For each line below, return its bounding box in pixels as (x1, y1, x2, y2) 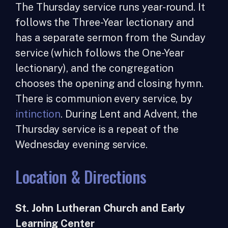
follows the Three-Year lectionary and (15, 16, 194, 28)
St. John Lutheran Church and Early (15, 202, 185, 214)
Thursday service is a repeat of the (15, 123, 179, 135)
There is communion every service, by (15, 93, 193, 105)
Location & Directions (15, 164, 147, 188)
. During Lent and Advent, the (61, 108, 197, 120)
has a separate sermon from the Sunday (15, 32, 206, 44)
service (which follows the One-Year (15, 47, 185, 59)
